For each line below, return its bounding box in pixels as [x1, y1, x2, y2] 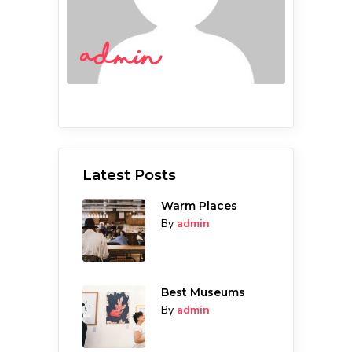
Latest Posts [82, 167, 176, 184]
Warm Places [161, 199, 237, 213]
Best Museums [161, 285, 245, 299]
